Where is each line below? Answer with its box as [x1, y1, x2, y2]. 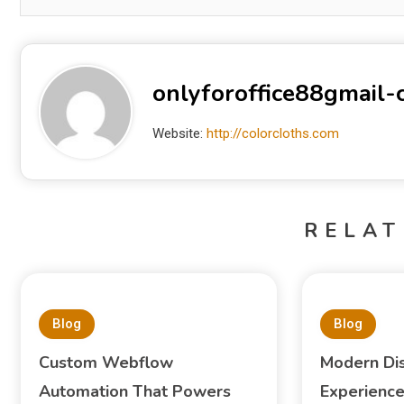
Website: [151, 125, 207, 142]
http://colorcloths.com [206, 125, 339, 142]
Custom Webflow [38, 352, 173, 374]
